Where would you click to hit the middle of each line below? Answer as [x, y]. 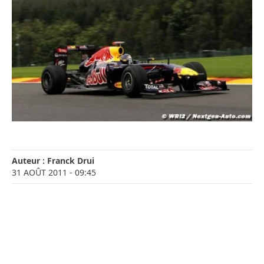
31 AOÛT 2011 [39, 173]
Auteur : [29, 161]
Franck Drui [71, 161]
